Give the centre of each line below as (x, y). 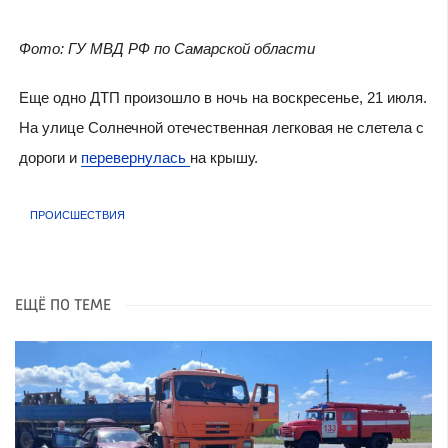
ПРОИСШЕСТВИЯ (77, 215)
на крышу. (223, 157)
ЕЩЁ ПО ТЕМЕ (63, 305)
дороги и (49, 157)
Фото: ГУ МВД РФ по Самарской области (166, 48)
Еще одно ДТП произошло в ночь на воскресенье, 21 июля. (222, 97)
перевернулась (135, 157)
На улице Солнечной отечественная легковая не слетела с (221, 127)
